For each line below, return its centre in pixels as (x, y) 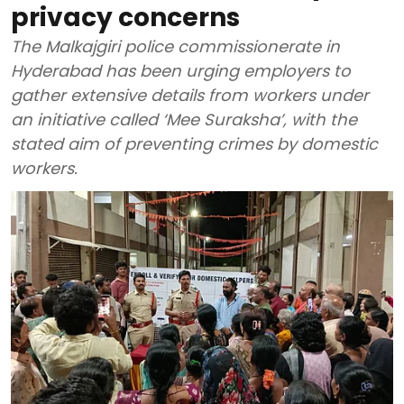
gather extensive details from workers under (190, 95)
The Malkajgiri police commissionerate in (175, 46)
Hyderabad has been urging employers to (181, 70)
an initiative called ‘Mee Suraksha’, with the (184, 119)
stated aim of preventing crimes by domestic (194, 143)
